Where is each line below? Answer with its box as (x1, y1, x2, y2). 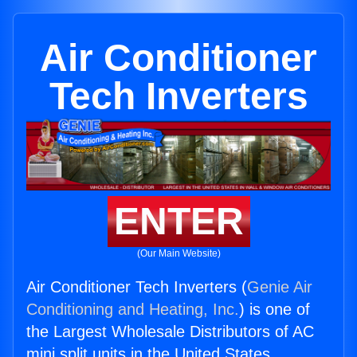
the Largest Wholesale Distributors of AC (26, 323, 314, 341)
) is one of (239, 300, 310, 319)
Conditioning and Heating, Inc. (26, 300, 239, 319)
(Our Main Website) (136, 248, 221, 260)
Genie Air (247, 278, 312, 296)
